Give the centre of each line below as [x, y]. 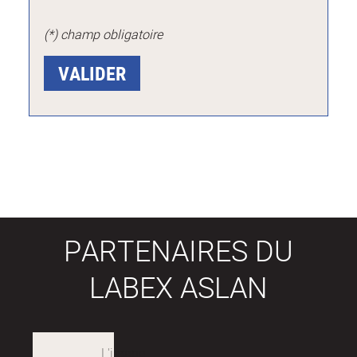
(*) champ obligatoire [104, 35]
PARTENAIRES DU [178, 250]
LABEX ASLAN [178, 286]
